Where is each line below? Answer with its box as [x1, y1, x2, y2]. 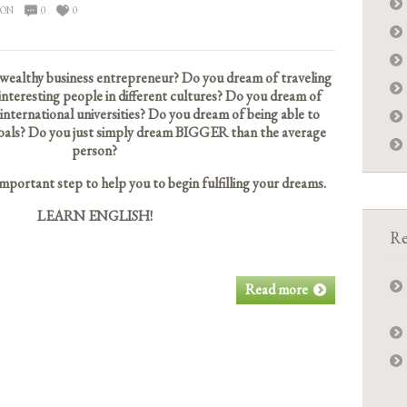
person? [72, 140, 117, 160]
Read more [245, 279, 308, 299]
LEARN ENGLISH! [36, 205, 153, 225]
